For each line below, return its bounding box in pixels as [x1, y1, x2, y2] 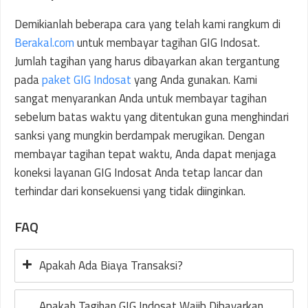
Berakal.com [14, 34, 74, 52]
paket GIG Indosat [42, 71, 131, 89]
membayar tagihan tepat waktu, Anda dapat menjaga [14, 145, 276, 163]
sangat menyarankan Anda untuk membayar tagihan [14, 89, 267, 107]
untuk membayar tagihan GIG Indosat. [74, 34, 260, 52]
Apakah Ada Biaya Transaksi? [39, 256, 183, 274]
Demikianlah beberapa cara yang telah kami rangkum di [14, 15, 280, 33]
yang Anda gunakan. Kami [131, 71, 257, 89]
